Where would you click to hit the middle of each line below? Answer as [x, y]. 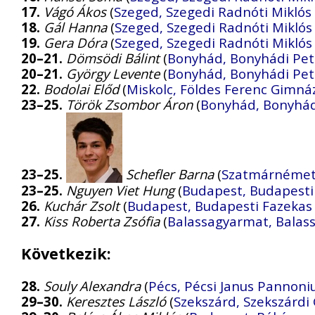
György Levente [113, 74]
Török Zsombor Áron [129, 105]
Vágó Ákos [75, 12]
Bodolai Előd [81, 89]
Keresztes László [116, 301]
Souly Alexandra [92, 285]
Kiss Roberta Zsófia [102, 221]
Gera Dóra [75, 43]
